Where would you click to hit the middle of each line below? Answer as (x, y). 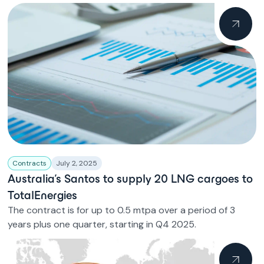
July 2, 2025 (77, 163)
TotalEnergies (43, 195)
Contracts (30, 163)
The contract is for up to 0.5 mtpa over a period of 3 (122, 210)
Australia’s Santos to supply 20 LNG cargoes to (131, 179)
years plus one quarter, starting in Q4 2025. (102, 224)
